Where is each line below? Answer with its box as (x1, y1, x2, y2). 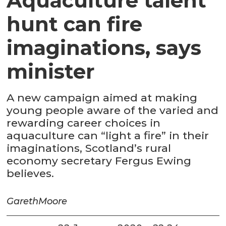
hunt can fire (7, 12, 143, 37)
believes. (7, 167, 54, 180)
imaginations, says (7, 35, 202, 61)
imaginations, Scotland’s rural (7, 142, 172, 155)
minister (7, 59, 95, 84)
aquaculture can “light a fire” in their (7, 129, 209, 142)
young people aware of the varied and (7, 104, 219, 117)
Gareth (7, 196, 39, 207)
